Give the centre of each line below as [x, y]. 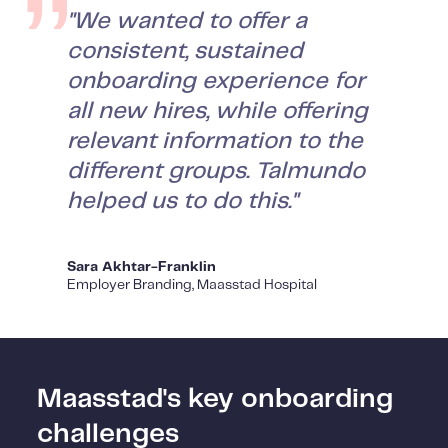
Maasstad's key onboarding [215, 399]
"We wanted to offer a [187, 22]
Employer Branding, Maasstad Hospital [192, 285]
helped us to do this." [182, 202]
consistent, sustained [185, 52]
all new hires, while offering [218, 112]
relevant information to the [215, 142]
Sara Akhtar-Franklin [142, 267]
